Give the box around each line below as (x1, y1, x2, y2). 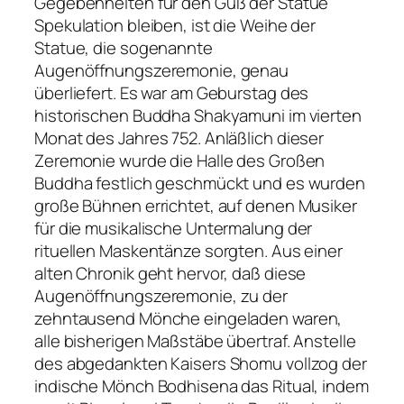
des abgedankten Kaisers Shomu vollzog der (34, 351, 367, 375)
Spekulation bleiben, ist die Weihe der (34, 13, 317, 37)
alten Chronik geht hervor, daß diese (34, 261, 307, 285)
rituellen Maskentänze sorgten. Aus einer (34, 238, 343, 262)
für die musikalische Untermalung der (34, 216, 313, 240)
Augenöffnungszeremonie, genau (34, 58, 289, 82)
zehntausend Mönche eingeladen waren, (34, 306, 343, 330)
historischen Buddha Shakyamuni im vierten (34, 103, 362, 127)
